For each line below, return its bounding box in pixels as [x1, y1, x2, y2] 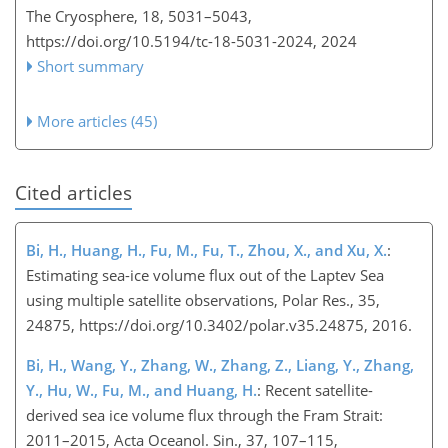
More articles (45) [37, 111, 158, 132]
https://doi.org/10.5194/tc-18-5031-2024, [26, 31, 317, 52]
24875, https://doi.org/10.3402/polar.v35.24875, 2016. [26, 314, 420, 335]
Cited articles [15, 180, 132, 206]
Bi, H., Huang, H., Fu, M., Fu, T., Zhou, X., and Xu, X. [26, 239, 387, 260]
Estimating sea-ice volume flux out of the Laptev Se [26, 264, 376, 285]
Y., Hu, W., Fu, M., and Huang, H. [26, 379, 257, 400]
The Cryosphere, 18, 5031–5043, [26, 6, 252, 27]
